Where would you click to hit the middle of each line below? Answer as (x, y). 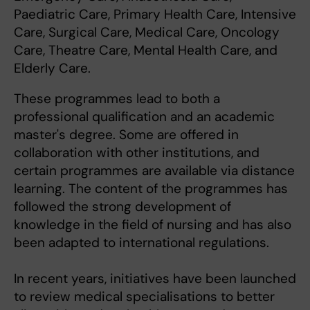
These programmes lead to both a (117, 98)
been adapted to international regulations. (142, 242)
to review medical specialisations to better (144, 296)
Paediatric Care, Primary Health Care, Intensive (155, 14)
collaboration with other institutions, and (137, 152)
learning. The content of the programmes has (151, 188)
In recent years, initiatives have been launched (155, 278)
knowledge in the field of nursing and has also (153, 224)
